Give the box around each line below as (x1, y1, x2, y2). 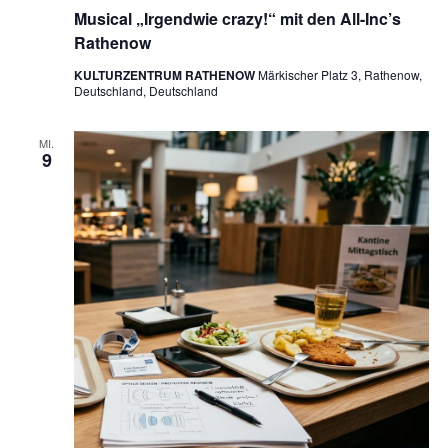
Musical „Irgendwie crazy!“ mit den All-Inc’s (73, 7, 401, 31)
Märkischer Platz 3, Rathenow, (257, 66, 422, 84)
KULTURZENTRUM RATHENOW (73, 66, 258, 85)
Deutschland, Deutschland (73, 82, 218, 100)
